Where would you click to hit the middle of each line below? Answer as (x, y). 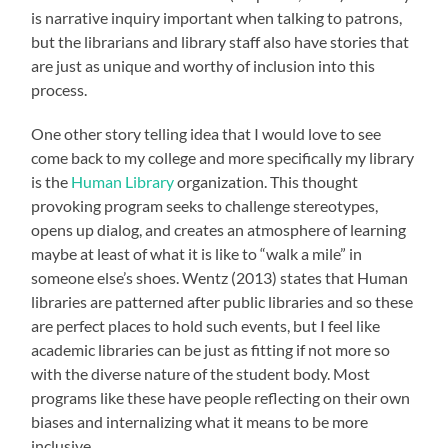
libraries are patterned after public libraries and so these (222, 302)
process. (59, 90)
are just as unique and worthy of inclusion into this (203, 66)
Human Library (123, 182)
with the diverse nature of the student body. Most (201, 374)
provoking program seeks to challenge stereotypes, (205, 206)
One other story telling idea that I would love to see (206, 134)
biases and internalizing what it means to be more (200, 422)
